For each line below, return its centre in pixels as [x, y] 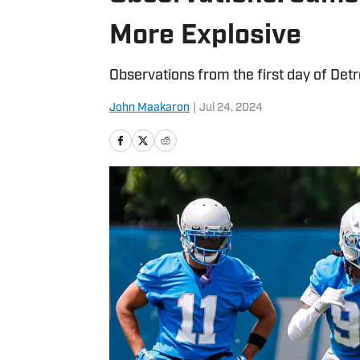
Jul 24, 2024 [231, 108]
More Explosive [205, 37]
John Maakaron [149, 108]
